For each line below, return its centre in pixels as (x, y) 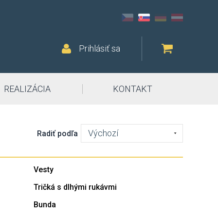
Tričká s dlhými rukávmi (75, 187)
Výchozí (103, 133)
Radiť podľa (57, 134)
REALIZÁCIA (27, 89)
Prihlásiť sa (100, 48)
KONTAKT (133, 89)
